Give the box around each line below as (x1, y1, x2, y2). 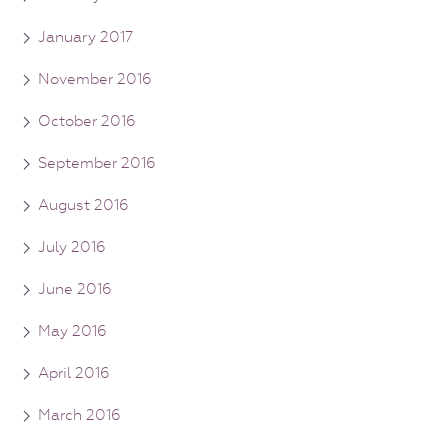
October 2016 (38, 111, 136, 130)
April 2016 (38, 363, 110, 382)
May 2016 (38, 321, 107, 340)
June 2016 (38, 279, 112, 298)
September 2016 (38, 153, 156, 172)
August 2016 (38, 195, 129, 214)
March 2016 (38, 405, 121, 424)
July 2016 (38, 237, 106, 256)
